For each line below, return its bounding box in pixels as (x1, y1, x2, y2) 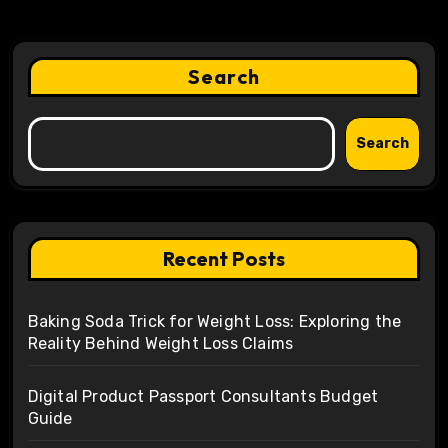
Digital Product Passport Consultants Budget (27, 386, 379, 406)
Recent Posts (163, 245, 285, 271)
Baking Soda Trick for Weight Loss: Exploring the (27, 311, 402, 331)
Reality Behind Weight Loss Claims (27, 333, 294, 353)
